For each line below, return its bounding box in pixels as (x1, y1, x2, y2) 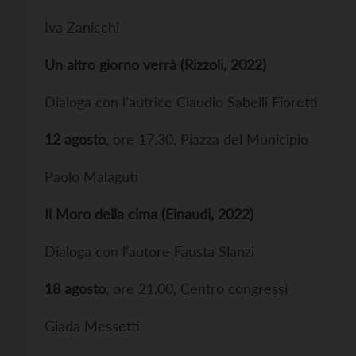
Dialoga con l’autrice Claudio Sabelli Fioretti (44, 93, 318, 110)
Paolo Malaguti (44, 168, 138, 185)
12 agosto (44, 130, 106, 148)
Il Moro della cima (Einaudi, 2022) (44, 205, 253, 222)
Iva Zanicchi (44, 18, 119, 36)
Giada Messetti (44, 317, 140, 335)
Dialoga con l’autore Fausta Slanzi (44, 242, 254, 260)
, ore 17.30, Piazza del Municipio (106, 130, 308, 148)
